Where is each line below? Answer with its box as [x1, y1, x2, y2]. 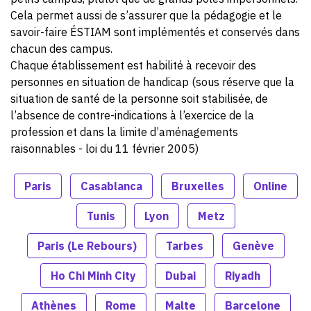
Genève [232, 238, 274, 253]
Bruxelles [171, 178, 224, 193]
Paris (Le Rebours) [37, 238, 137, 253]
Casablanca [80, 178, 142, 193]
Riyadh [225, 268, 260, 283]
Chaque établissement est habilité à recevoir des [10, 58, 256, 72]
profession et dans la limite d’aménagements [10, 124, 238, 139]
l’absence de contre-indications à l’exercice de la [10, 108, 254, 122]
